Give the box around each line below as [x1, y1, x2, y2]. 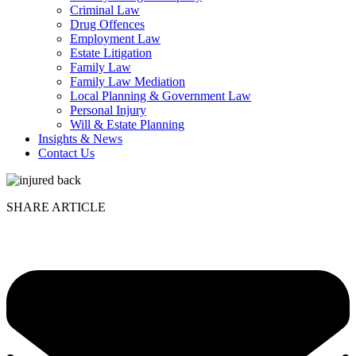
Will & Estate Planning [70, 118, 184, 132]
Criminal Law [70, 3, 140, 17]
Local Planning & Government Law [70, 89, 251, 103]
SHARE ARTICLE [6, 200, 106, 215]
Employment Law [70, 32, 161, 46]
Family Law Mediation [70, 75, 185, 89]
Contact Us [38, 146, 95, 161]
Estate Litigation [70, 46, 152, 60]
